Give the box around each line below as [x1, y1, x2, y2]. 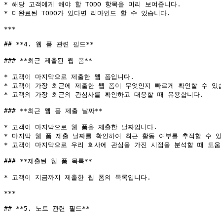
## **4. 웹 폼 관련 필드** [4, 40, 94, 48]
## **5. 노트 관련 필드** [4, 205, 90, 212]
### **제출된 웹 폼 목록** [4, 157, 92, 165]
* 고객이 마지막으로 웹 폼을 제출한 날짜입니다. [4, 123, 157, 131]
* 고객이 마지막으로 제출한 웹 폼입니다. [4, 73, 134, 80]
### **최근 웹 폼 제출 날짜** [4, 107, 103, 114]
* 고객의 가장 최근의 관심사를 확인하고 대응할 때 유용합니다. [4, 91, 204, 98]
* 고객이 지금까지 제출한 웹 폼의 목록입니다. [4, 174, 151, 181]
